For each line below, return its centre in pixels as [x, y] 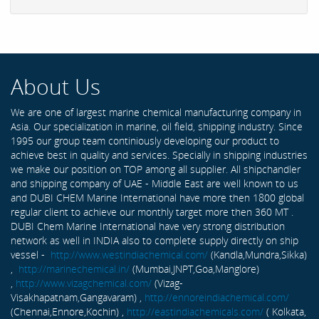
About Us [56, 87]
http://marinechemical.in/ [74, 269]
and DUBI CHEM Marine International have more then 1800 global [157, 198]
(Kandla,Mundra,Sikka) [257, 255]
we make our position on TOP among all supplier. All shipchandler [156, 169]
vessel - [31, 255]
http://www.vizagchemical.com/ [84, 283]
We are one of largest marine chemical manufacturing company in [156, 113]
